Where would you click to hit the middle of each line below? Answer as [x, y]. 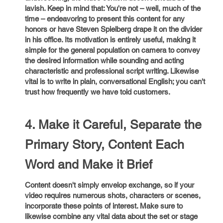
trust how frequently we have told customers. [98, 92]
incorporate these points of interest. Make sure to [104, 206]
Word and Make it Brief [89, 165]
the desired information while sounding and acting [104, 60]
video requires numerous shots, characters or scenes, [113, 195]
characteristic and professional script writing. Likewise [112, 71]
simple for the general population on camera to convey [112, 50]
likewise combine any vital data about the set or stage [111, 216]
